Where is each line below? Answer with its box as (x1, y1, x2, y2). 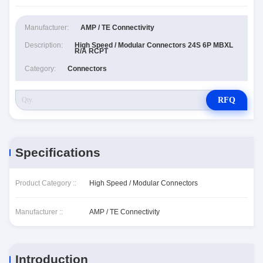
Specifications (15, 146, 100, 159)
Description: (25, 41, 63, 49)
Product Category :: (15, 178, 76, 187)
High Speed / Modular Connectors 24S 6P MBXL (75, 41, 233, 49)
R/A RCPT (75, 47, 108, 55)
